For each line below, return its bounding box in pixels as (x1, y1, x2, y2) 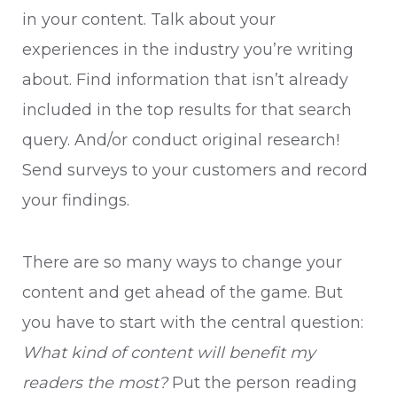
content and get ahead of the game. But (22, 283, 343, 303)
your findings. (22, 191, 134, 211)
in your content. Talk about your (22, 10, 276, 30)
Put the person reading (172, 373, 357, 393)
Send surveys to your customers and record (22, 160, 368, 181)
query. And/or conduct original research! (22, 130, 339, 151)
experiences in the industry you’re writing (22, 40, 354, 60)
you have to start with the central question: (22, 313, 363, 333)
